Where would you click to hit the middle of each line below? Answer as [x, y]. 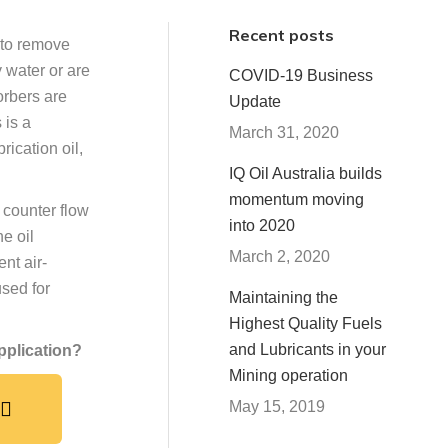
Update [255, 101]
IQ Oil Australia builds [305, 173]
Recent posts [281, 35]
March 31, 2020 [284, 132]
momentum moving [296, 199]
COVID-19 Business [301, 75]
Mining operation [288, 375]
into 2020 [262, 225]
